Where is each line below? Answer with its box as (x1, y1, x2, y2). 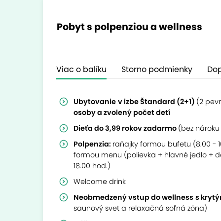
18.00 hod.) (74, 161, 110, 171)
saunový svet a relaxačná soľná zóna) (74, 203, 207, 213)
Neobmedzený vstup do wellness (74, 192, 193, 202)
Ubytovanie (74, 97, 116, 107)
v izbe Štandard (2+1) (118, 97, 196, 107)
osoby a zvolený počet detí (74, 108, 170, 117)
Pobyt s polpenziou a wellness (57, 20, 202, 34)
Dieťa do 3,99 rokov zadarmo (74, 123, 178, 133)
